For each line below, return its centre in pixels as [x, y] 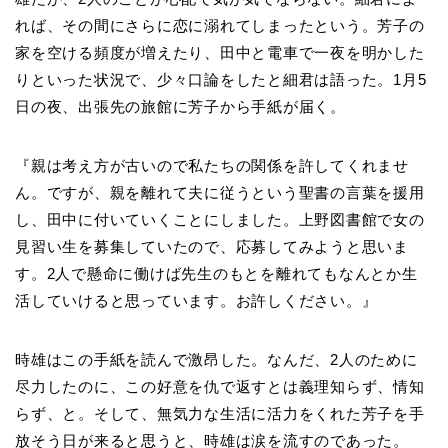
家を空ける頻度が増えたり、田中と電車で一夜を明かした [220, 53]
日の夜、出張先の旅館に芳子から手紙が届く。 [180, 107]
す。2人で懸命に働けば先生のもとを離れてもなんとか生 [216, 274]
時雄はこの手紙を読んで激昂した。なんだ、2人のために [216, 360]
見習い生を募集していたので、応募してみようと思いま [212, 247]
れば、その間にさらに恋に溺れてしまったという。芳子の [220, 26]
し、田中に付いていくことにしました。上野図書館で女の [220, 220]
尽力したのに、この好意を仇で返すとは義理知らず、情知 [220, 387]
